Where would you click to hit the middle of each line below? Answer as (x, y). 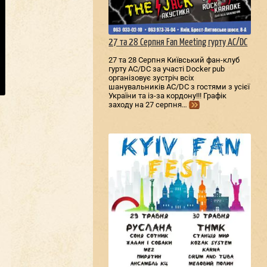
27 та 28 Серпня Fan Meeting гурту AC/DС (178, 43)
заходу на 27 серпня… (148, 105)
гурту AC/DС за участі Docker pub (167, 69)
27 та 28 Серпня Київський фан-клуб (174, 60)
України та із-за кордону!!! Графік (168, 95)
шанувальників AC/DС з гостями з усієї (179, 86)
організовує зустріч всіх (151, 77)
